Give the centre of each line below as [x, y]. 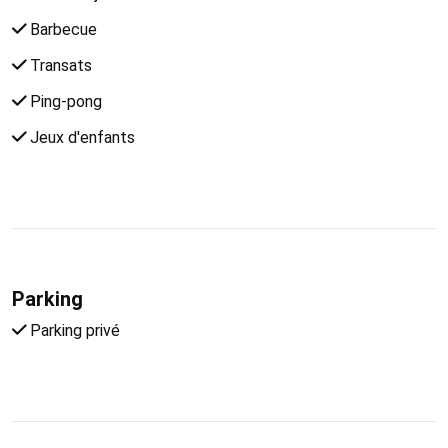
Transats [59, 65]
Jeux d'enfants [80, 137]
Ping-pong [64, 101]
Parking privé [73, 330]
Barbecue [61, 29]
